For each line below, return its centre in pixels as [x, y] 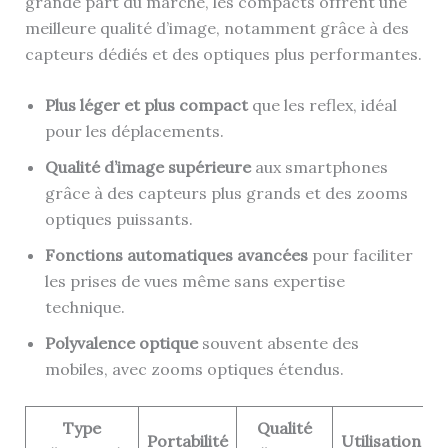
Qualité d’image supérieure [147, 167]
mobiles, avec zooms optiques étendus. [194, 369]
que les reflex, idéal [322, 105]
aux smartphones [319, 167]
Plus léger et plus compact [146, 105]
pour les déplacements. [134, 131]
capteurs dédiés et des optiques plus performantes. [223, 53]
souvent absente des [278, 343]
